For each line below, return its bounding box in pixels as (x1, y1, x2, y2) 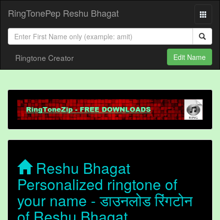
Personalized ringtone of (17, 173, 177, 195)
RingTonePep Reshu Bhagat (8, 6, 119, 19)
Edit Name (173, 52, 206, 62)
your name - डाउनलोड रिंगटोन (17, 190, 192, 211)
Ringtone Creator (15, 52, 74, 63)
